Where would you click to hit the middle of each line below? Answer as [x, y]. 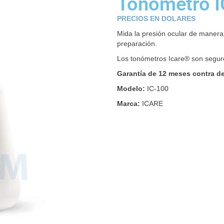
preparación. [137, 43]
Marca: [128, 103]
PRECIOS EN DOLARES [157, 18]
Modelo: [131, 88]
